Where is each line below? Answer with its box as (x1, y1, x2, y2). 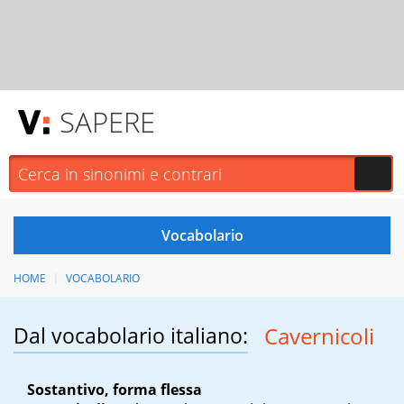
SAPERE (60, 103, 155, 141)
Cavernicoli (263, 321, 374, 352)
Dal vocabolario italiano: (14, 321, 248, 351)
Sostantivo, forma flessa (27, 380, 202, 400)
